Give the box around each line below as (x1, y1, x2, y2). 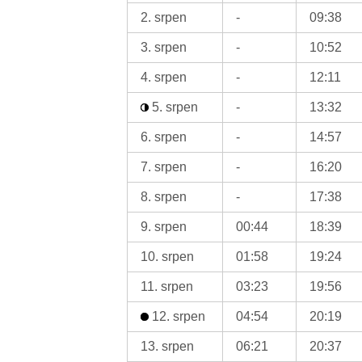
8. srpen (141, 189, 187, 204)
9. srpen (141, 219, 187, 234)
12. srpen (149, 309, 206, 323)
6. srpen (141, 129, 187, 144)
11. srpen (141, 279, 194, 293)
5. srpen (149, 99, 199, 114)
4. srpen (141, 69, 187, 84)
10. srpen (141, 249, 195, 263)
